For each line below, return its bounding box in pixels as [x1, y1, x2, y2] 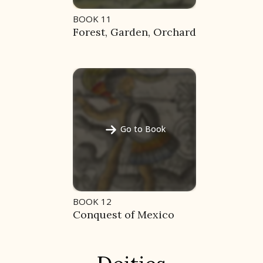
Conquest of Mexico [73, 208, 174, 222]
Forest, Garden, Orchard [73, 25, 196, 39]
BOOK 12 [73, 195, 112, 208]
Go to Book [120, 123, 166, 135]
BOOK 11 [73, 13, 112, 25]
